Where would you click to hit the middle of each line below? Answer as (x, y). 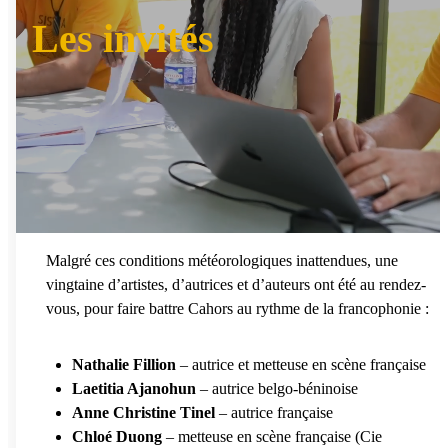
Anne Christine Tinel (143, 412)
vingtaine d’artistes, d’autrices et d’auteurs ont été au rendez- (236, 284)
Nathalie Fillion (124, 364)
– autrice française (274, 412)
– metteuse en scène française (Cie (272, 436)
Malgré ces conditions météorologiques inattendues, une (222, 260)
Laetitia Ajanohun (136, 388)
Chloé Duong (117, 436)
